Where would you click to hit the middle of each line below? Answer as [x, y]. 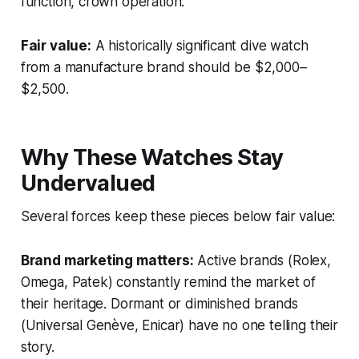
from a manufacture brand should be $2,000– [163, 67]
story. [37, 347]
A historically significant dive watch [200, 45]
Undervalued [88, 183]
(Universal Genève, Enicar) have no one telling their [179, 325]
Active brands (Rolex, [262, 260]
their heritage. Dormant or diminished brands [159, 303]
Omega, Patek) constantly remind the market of [168, 282]
